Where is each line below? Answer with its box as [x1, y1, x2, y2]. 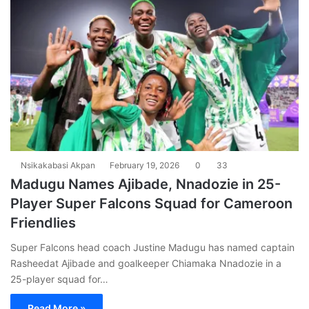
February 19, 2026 [110, 160, 179, 171]
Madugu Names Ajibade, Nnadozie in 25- [10, 176, 281, 193]
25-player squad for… [10, 273, 108, 286]
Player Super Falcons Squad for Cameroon [10, 195, 292, 212]
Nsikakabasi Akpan [21, 160, 95, 171]
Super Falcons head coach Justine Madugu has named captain [10, 241, 295, 254]
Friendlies [10, 215, 76, 232]
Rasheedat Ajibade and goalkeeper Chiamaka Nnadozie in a [10, 257, 281, 270]
